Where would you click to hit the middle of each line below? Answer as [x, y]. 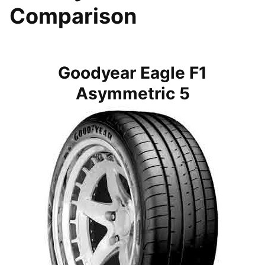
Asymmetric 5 [132, 94]
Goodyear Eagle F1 [132, 73]
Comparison [73, 16]
